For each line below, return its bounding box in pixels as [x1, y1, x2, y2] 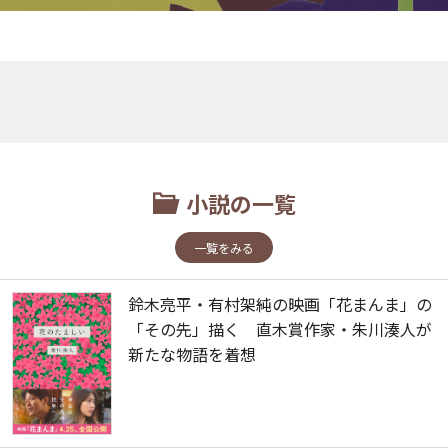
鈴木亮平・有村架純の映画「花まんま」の [128, 292, 432, 317]
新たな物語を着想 [128, 342, 256, 367]
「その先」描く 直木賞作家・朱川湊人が [128, 317, 432, 342]
